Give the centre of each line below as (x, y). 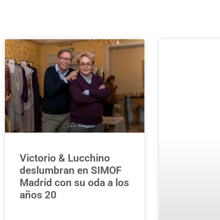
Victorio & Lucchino (65, 158)
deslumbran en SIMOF (71, 171)
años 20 (38, 195)
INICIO (154, 13)
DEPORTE (202, 13)
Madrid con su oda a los (74, 183)
